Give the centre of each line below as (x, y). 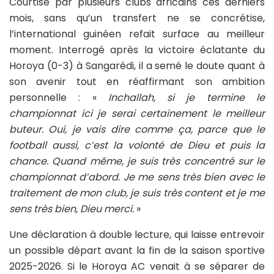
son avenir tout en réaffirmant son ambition (137, 81)
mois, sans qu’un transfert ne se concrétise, (137, 18)
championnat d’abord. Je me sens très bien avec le (137, 177)
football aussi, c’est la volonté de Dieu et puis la (137, 145)
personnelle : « (59, 97)
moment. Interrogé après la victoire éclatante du (137, 50)
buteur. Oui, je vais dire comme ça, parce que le (137, 129)
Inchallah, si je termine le (187, 97)
